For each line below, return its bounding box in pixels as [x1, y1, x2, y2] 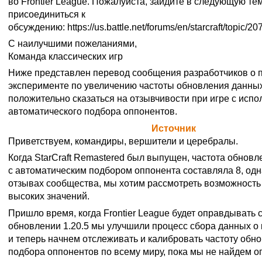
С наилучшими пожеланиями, [8, 38, 137, 49]
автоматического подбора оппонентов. [8, 106, 177, 117]
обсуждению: [8, 22, 67, 32]
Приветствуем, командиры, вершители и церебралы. [8, 136, 238, 146]
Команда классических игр [8, 51, 123, 61]
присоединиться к [8, 9, 85, 19]
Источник [151, 123, 196, 133]
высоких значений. [8, 191, 89, 202]
